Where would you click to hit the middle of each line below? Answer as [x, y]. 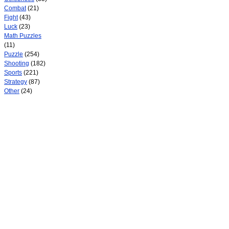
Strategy [16, 82]
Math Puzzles [23, 36]
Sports [13, 73]
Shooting [17, 63]
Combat [15, 8]
